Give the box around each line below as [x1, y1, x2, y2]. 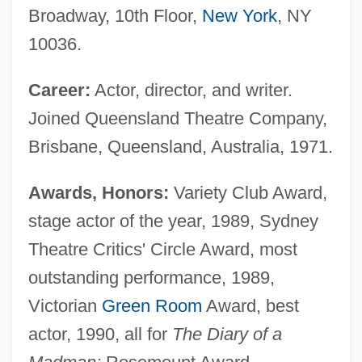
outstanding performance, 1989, [27, 267, 275, 288]
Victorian [27, 296, 102, 317]
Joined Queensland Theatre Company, [27, 108, 327, 129]
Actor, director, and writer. [90, 80, 293, 101]
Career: [27, 80, 90, 101]
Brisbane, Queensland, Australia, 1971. [27, 137, 333, 158]
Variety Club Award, [168, 183, 327, 204]
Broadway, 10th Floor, [27, 6, 202, 27]
